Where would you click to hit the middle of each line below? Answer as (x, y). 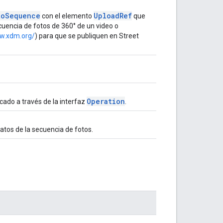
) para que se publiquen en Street (87, 36)
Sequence (23, 15)
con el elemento (67, 16)
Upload (107, 15)
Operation (106, 101)
